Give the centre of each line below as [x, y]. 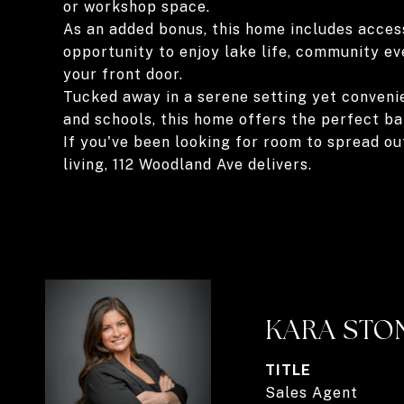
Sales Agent [312, 393]
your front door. [123, 74]
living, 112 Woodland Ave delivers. [188, 165]
